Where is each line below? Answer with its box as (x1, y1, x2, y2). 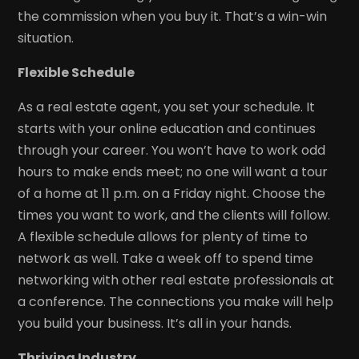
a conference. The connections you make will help (18, 292, 334, 311)
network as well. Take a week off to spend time (18, 248, 314, 268)
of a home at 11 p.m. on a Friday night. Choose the (18, 184, 326, 203)
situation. (18, 28, 75, 47)
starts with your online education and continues (18, 119, 317, 138)
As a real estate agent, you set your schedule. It (18, 97, 316, 116)
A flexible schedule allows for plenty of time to (18, 227, 309, 246)
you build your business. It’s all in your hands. (18, 313, 292, 333)
